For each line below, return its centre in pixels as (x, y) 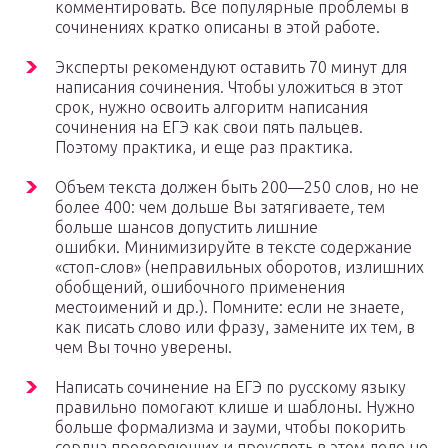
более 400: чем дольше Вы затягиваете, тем (220, 207)
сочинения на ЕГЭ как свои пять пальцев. (209, 127)
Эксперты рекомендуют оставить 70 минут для (231, 67)
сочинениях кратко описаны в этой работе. (217, 27)
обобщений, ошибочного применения (200, 287)
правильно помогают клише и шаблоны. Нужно (235, 407)
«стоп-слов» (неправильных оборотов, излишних (239, 267)
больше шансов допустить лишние (186, 227)
